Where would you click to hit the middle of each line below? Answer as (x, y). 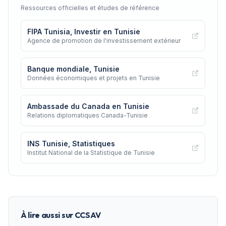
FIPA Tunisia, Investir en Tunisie (84, 31)
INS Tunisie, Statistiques (71, 143)
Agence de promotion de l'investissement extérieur (104, 40)
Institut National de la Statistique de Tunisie (91, 152)
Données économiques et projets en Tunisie (94, 78)
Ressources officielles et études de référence (90, 8)
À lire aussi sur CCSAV (61, 215)
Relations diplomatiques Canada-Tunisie (88, 115)
